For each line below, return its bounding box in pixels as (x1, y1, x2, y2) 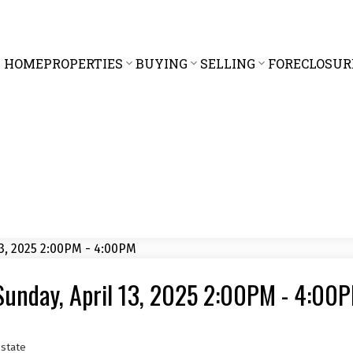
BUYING (135, 54, 188, 72)
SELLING (199, 54, 255, 72)
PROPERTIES (43, 54, 123, 72)
